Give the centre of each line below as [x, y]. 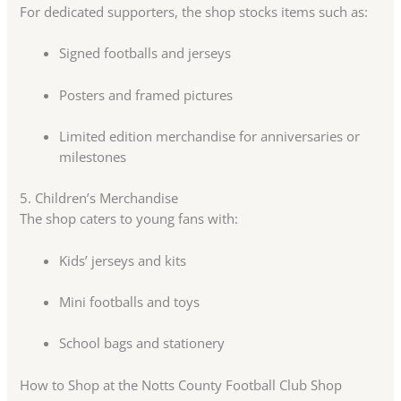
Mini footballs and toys [130, 301]
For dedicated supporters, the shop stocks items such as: [194, 11]
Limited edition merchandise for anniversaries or [210, 136]
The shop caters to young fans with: [129, 219]
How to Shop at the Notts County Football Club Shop [181, 384]
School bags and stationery [142, 343]
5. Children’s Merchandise [99, 198]
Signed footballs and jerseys [145, 53]
